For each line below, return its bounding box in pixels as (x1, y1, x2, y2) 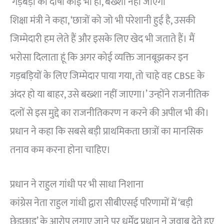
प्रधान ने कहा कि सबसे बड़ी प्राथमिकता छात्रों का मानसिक (10, 123, 203, 140)
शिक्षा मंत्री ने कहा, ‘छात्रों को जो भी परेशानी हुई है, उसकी (10, 12, 195, 29)
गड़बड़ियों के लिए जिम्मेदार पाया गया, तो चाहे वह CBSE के (10, 67, 204, 85)
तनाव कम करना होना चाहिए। (10, 141, 110, 159)
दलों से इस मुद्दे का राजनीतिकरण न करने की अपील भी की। (10, 104, 209, 122)
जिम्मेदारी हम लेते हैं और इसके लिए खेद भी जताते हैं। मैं (10, 30, 194, 48)
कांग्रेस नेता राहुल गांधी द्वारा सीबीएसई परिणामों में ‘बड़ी (10, 194, 193, 212)
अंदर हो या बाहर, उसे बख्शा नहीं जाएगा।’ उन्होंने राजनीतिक (10, 86, 209, 103)
